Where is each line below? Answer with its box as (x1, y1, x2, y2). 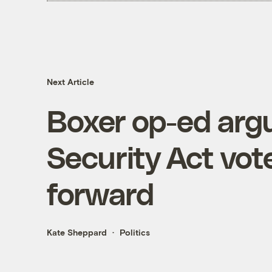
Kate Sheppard (46, 227, 107, 238)
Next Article (46, 76, 94, 87)
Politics (119, 227, 150, 238)
